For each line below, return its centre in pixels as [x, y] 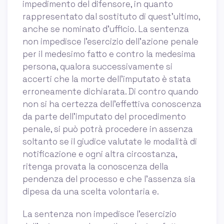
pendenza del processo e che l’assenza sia [109, 179]
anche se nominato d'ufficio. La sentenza [106, 29]
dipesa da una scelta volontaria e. [91, 191]
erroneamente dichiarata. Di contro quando [110, 91]
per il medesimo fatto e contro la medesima [109, 54]
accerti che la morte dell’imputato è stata [107, 79]
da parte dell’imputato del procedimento [104, 116]
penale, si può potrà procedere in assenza [108, 129]
